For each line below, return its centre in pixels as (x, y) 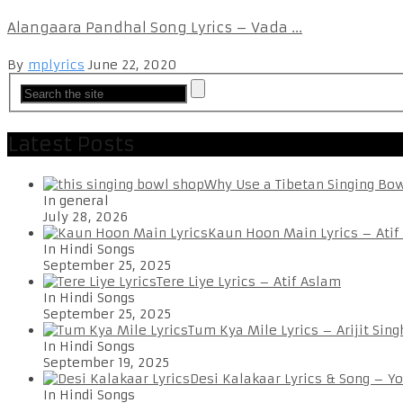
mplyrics (56, 64)
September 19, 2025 (106, 363)
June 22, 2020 (133, 64)
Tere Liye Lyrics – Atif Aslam (249, 282)
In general (76, 201)
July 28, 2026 (85, 217)
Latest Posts (71, 145)
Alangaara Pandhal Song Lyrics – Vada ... (155, 27)
